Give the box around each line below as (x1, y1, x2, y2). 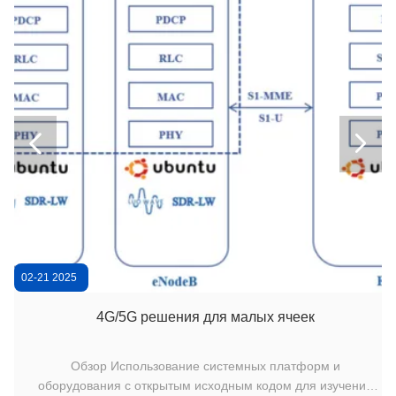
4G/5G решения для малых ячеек (95, 308, 315, 324)
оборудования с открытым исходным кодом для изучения (37, 377, 373, 392)
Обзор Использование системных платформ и (70, 358, 110, 373)
